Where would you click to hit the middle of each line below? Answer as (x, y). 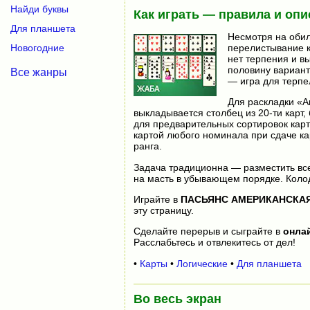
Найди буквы (39, 9)
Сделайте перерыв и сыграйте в (208, 231)
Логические (202, 263)
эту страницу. (163, 210)
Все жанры (39, 72)
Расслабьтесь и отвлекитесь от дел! (214, 243)
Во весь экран (177, 299)
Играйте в (157, 199)
